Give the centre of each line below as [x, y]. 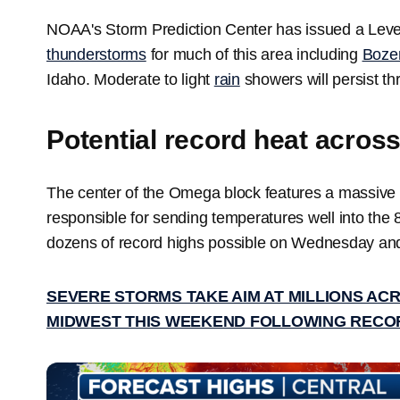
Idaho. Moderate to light [130, 80]
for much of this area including [254, 55]
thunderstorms [96, 55]
